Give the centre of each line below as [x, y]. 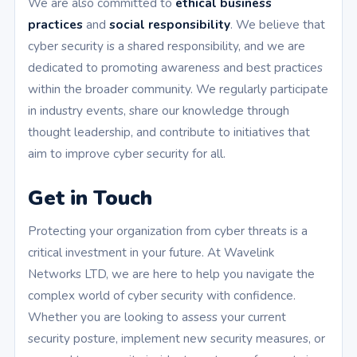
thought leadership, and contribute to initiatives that [169, 132]
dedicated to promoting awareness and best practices [175, 68]
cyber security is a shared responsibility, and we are [167, 46]
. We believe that [278, 25]
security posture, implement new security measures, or [177, 339]
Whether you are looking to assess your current [157, 317]
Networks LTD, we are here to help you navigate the [171, 274]
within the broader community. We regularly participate [178, 89]
